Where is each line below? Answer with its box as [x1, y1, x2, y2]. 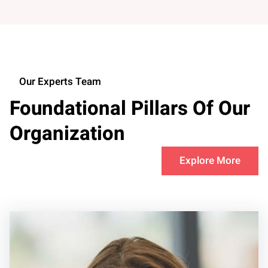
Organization [10, 119, 125, 149]
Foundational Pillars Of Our [10, 94, 250, 124]
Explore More [179, 153, 240, 169]
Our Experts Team [19, 74, 101, 90]
